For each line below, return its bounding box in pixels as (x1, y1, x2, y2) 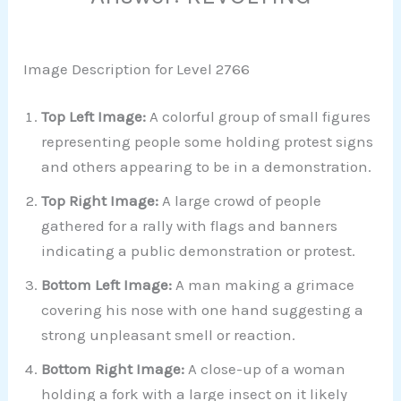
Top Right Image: (41, 192, 163, 210)
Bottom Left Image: (41, 276, 173, 294)
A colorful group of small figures (146, 107, 371, 126)
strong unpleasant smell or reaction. (41, 326, 296, 345)
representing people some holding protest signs (41, 132, 374, 151)
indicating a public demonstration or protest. (41, 242, 356, 260)
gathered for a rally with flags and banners (41, 217, 338, 235)
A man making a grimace (172, 276, 355, 294)
